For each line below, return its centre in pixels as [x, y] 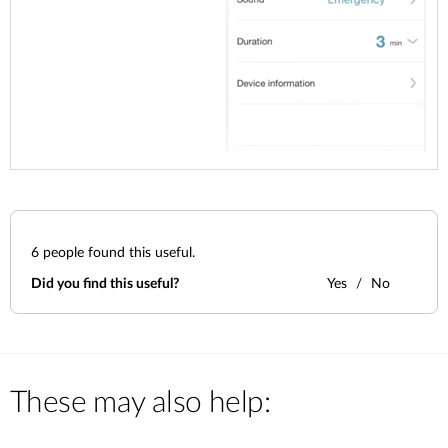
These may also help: [140, 403]
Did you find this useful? [105, 284]
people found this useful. [117, 253]
